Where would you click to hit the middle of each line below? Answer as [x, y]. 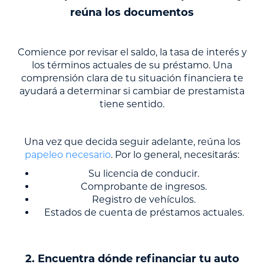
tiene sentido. [132, 104]
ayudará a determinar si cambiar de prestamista [132, 91]
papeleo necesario [68, 155]
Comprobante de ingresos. [144, 187]
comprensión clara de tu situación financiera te [132, 78]
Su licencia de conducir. [144, 174]
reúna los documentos [132, 13]
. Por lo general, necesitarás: [175, 155]
